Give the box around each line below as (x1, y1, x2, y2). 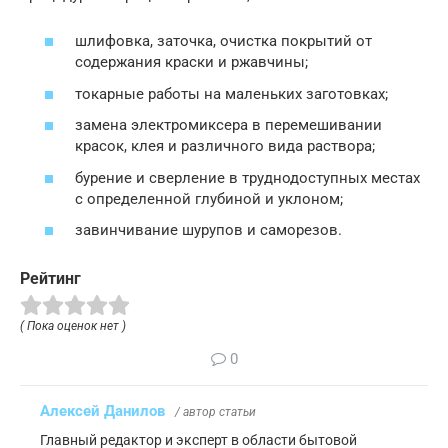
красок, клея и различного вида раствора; (75, 137, 375, 156)
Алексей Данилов (40, 402, 165, 421)
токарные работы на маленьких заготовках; (75, 84, 388, 103)
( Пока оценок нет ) (20, 319, 126, 334)
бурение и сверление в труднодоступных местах (75, 168, 420, 187)
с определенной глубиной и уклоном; (75, 189, 343, 208)
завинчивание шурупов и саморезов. (75, 221, 342, 240)
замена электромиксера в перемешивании (75, 116, 382, 135)
